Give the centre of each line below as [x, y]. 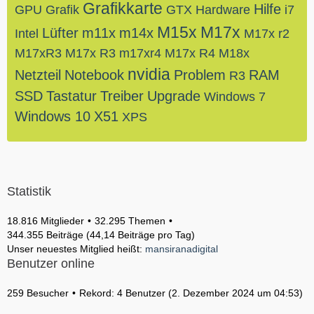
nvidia [149, 74]
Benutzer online [51, 264]
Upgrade [174, 96]
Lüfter [60, 33]
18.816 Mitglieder [46, 221]
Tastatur [71, 96]
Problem [200, 75]
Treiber [122, 96]
